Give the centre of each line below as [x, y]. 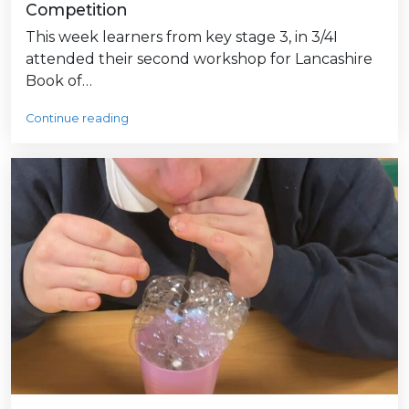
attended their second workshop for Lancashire [199, 58]
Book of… [59, 80]
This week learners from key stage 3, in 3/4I [182, 37]
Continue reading [77, 118]
